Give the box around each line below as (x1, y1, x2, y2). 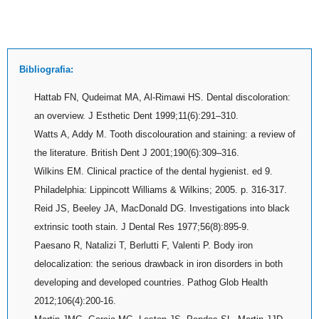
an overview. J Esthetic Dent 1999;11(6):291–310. (34, 110, 239, 122)
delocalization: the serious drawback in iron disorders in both (34, 258, 283, 270)
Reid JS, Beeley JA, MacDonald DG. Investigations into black (34, 203, 290, 214)
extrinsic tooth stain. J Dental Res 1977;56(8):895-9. (34, 221, 249, 233)
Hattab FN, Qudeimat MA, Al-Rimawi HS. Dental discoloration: (34, 92, 291, 103)
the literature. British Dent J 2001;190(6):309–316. (34, 147, 239, 159)
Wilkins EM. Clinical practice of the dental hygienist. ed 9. (34, 166, 273, 177)
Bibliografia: (19, 64, 73, 75)
